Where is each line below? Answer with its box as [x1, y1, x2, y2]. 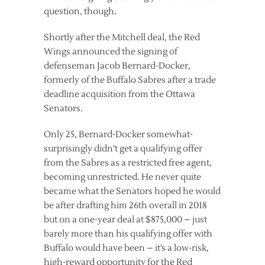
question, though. [44, 5, 117, 17]
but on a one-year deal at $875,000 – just [44, 214, 207, 225]
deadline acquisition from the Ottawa [44, 88, 195, 100]
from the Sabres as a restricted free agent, [44, 157, 212, 169]
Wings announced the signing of [44, 46, 177, 57]
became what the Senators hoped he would [44, 185, 221, 197]
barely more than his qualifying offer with [44, 228, 212, 240]
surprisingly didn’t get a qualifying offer [44, 143, 202, 154]
